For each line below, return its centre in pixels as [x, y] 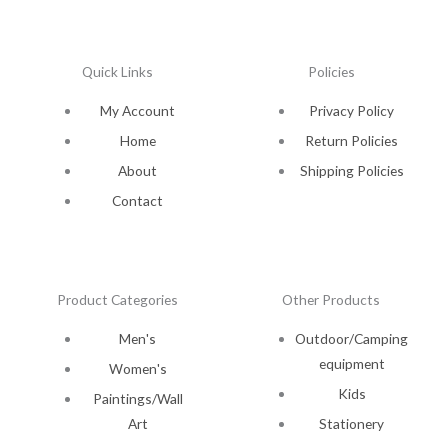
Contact [138, 200]
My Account [138, 110]
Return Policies [352, 140]
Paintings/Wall [137, 399]
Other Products [331, 300]
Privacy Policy [352, 110]
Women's [137, 369]
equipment [351, 364]
